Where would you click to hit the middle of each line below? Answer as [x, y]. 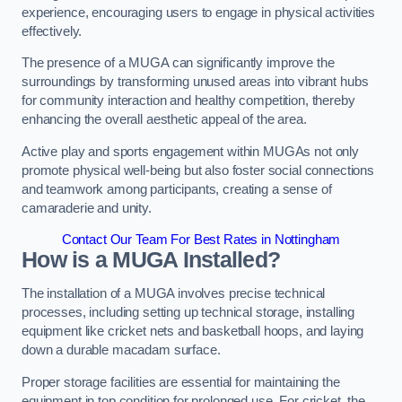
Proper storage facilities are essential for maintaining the [181, 382]
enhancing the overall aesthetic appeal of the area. [166, 120]
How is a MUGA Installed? [151, 260]
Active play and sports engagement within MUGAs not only [191, 151]
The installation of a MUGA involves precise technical [174, 293]
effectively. [52, 31]
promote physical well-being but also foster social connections [198, 170]
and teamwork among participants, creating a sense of [177, 189]
